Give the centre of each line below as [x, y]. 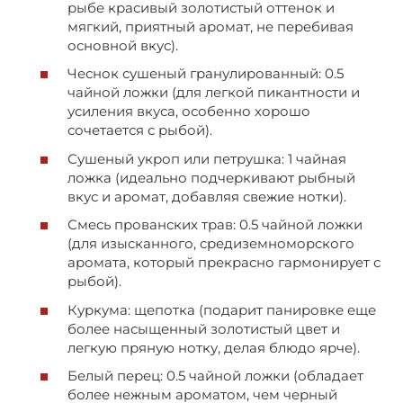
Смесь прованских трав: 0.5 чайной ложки [215, 225]
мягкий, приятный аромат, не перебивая [210, 26]
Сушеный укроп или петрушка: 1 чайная [207, 158]
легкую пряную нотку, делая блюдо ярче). [214, 347]
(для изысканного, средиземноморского [211, 244]
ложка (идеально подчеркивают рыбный [211, 177]
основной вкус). [123, 45]
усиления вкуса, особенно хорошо [189, 112]
